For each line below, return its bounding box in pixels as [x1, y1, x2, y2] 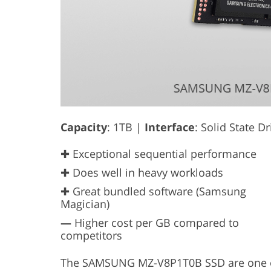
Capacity [60, 120, 107, 135]
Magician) [60, 197, 109, 212]
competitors [60, 228, 122, 243]
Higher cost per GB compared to [71, 215, 239, 230]
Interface [145, 120, 195, 135]
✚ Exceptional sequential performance [60, 146, 256, 162]
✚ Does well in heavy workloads [60, 165, 223, 180]
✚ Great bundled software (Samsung [60, 184, 246, 199]
